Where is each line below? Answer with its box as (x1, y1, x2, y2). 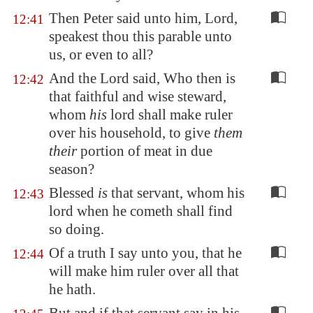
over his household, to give (49, 124, 214, 141)
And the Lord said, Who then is (49, 70, 235, 87)
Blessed (49, 184, 98, 201)
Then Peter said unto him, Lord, (49, 10, 238, 27)
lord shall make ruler (107, 106, 233, 123)
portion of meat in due (77, 143, 212, 159)
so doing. (49, 221, 104, 238)
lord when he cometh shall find (49, 203, 233, 219)
